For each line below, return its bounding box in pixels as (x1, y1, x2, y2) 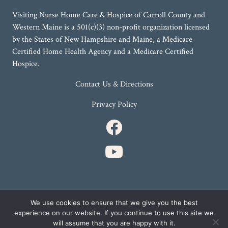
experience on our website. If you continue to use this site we (14, 209, 214, 217)
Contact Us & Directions (75, 79, 153, 90)
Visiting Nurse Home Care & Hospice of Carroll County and (12, 10, 205, 21)
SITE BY (12, 204, 35, 213)
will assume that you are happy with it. (52, 219, 176, 227)
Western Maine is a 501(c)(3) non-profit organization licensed (12, 22, 210, 33)
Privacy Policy (91, 99, 137, 110)
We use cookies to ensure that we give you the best (30, 198, 198, 207)
